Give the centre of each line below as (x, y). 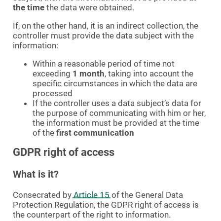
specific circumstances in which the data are (115, 83)
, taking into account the (149, 73)
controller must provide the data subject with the (103, 35)
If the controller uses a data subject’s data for (117, 103)
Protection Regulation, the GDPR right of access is (106, 204)
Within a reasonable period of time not (104, 63)
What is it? (36, 174)
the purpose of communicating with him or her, (119, 113)
